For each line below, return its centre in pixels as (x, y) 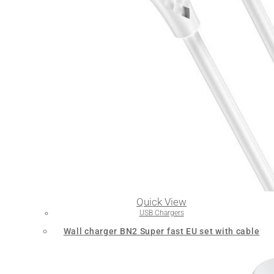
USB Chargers (161, 213)
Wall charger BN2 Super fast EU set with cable (161, 231)
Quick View (161, 202)
